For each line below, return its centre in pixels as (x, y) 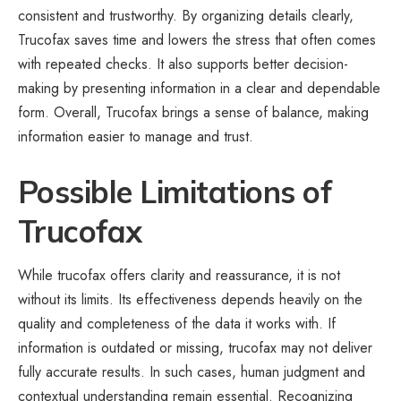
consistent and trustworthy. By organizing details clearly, (186, 16)
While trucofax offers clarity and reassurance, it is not (179, 276)
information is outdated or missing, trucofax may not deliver (195, 348)
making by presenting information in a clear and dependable (199, 89)
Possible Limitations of (175, 192)
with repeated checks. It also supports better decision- (183, 64)
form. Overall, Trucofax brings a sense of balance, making (193, 113)
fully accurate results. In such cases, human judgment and (192, 372)
